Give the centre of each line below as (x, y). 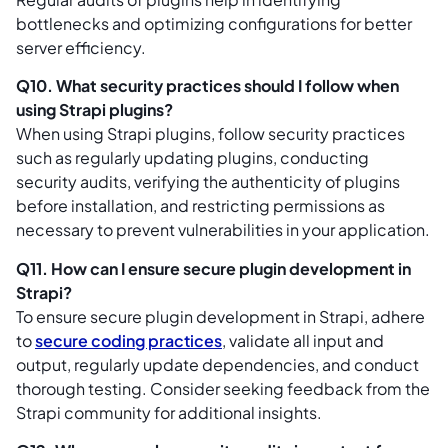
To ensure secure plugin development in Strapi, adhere (220, 316)
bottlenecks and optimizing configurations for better (214, 23)
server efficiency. (81, 47)
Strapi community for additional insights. (169, 412)
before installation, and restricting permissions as (200, 206)
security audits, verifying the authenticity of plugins (208, 182)
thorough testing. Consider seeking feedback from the (223, 388)
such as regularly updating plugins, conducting (192, 158)
